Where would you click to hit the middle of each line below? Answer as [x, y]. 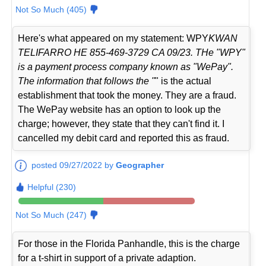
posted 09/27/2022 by [74, 165]
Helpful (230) [52, 187]
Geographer [140, 165]
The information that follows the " [87, 81]
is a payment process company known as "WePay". [126, 66]
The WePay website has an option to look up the [120, 109]
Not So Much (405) [51, 9]
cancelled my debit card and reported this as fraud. [124, 138]
